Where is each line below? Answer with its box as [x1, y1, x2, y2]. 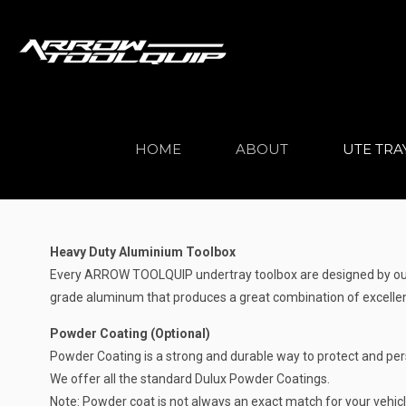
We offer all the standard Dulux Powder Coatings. [49, 372, 330, 386]
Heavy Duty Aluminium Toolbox [49, 245, 236, 259]
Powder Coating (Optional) [49, 326, 210, 341]
